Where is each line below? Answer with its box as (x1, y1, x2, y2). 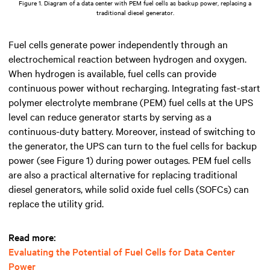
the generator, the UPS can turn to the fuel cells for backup (8, 139, 257, 152)
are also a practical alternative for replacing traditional (8, 168, 237, 181)
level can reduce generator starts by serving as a (8, 110, 212, 124)
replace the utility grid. (8, 196, 104, 210)
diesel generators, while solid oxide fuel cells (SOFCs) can (8, 182, 249, 196)
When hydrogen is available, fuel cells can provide (8, 66, 216, 80)
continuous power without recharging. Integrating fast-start (8, 81, 260, 95)
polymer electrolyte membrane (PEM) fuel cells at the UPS (8, 95, 253, 109)
